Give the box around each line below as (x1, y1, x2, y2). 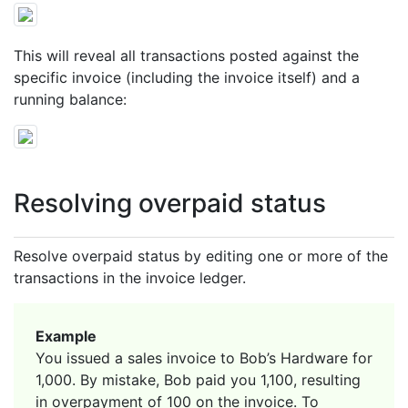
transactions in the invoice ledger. (14, 268, 246, 287)
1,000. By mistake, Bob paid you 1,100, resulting (36, 370, 361, 389)
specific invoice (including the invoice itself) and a (14, 67, 360, 87)
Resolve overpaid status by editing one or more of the (14, 246, 388, 265)
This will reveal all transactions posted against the (14, 46, 359, 65)
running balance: (14, 89, 127, 108)
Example (36, 326, 97, 345)
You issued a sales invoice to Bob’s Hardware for (36, 348, 372, 367)
